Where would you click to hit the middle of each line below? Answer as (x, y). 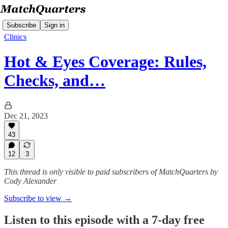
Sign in (54, 25)
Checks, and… (55, 81)
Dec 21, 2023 (26, 116)
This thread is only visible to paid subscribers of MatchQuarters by (111, 172)
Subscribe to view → (38, 198)
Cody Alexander (30, 181)
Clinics (15, 37)
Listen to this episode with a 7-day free (104, 220)
